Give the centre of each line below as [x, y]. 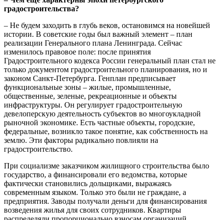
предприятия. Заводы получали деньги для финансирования [105, 201]
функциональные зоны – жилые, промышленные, [87, 87]
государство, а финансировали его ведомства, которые [96, 174]
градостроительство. [38, 149]
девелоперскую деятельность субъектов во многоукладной [102, 113]
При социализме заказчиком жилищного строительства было [107, 165]
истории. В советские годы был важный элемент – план [98, 34]
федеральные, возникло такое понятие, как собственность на [106, 131]
